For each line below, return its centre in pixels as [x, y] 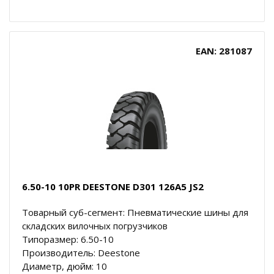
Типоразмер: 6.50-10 [68, 239]
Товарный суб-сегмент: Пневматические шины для [135, 212]
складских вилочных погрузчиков [95, 225]
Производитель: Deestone [81, 252]
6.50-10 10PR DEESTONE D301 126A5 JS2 [113, 186]
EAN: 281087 [224, 50]
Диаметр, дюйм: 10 [65, 266]
